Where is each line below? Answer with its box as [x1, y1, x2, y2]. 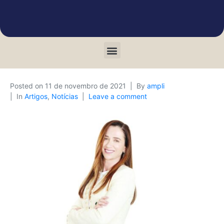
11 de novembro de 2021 [45, 81, 126, 90]
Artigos [24, 92, 47, 100]
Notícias [51, 92, 78, 100]
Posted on [10, 81, 45, 90]
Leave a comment [88, 92, 147, 100]
